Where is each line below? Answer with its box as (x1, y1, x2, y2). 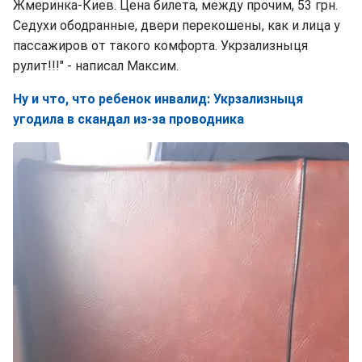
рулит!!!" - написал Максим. (13, 58, 179, 74)
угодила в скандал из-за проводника (13, 112, 244, 128)
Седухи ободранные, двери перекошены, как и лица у (13, 18, 340, 34)
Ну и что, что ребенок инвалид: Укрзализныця (13, 91, 303, 107)
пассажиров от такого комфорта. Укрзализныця (13, 38, 308, 54)
